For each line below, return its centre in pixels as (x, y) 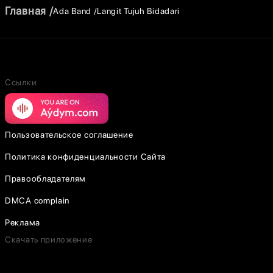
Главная (26, 11)
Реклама (23, 222)
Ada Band (72, 11)
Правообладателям (46, 179)
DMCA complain (37, 200)
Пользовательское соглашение (69, 135)
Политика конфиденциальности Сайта (86, 157)
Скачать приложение (49, 239)
